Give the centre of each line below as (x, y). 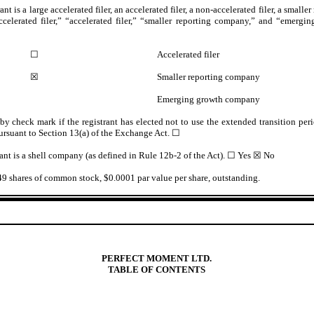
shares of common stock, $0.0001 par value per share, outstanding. (134, 178)
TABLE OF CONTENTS (157, 269)
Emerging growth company (209, 100)
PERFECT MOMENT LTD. (157, 258)
